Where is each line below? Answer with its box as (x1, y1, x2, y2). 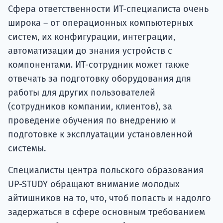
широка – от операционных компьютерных (8, 17, 193, 29)
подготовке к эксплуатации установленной (8, 129, 193, 140)
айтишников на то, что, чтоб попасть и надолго (8, 193, 211, 204)
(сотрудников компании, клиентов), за (8, 101, 172, 112)
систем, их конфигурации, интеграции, (8, 31, 175, 43)
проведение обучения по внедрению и (8, 115, 176, 126)
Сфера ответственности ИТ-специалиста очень (8, 3, 209, 15)
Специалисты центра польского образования (8, 165, 204, 176)
